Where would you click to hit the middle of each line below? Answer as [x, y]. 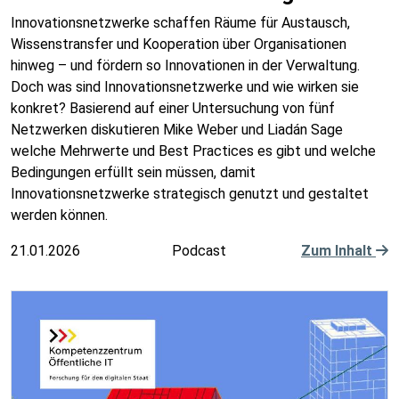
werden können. [59, 215]
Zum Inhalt [338, 251]
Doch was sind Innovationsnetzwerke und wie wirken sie [185, 87]
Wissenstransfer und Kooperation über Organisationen [179, 44]
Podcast [199, 251]
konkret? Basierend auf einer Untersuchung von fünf [173, 108]
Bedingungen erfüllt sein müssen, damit [133, 172]
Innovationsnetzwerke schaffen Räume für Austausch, [180, 23]
